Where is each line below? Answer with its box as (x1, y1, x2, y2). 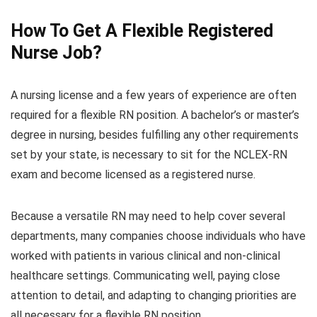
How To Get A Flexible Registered (11, 21, 273, 42)
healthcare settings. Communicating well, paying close (11, 269, 280, 283)
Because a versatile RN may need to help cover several (11, 209, 285, 224)
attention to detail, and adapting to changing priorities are (11, 289, 296, 303)
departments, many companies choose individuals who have (11, 229, 306, 243)
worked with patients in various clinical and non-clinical (11, 249, 280, 263)
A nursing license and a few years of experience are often (11, 88, 296, 103)
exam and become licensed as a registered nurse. (11, 168, 255, 182)
